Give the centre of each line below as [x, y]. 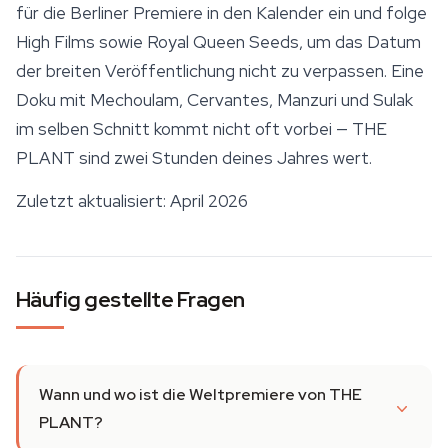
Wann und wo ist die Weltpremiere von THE [200, 395]
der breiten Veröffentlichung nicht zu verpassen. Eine [220, 71]
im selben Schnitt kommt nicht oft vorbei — [184, 129]
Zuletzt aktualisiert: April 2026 [132, 201]
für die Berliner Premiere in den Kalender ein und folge [221, 13]
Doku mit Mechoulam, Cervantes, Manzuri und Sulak [214, 100]
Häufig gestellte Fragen [130, 300]
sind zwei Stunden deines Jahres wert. [223, 158]
